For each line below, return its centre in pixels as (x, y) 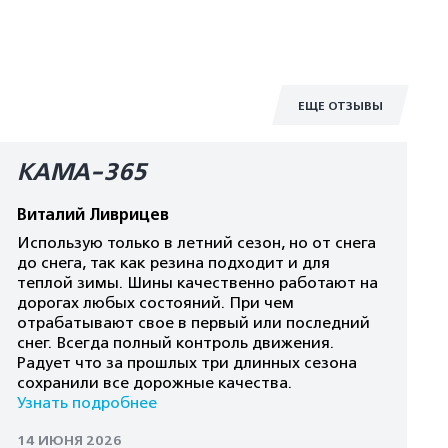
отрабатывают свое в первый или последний (194, 323)
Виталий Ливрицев (93, 215)
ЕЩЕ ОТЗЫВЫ (340, 106)
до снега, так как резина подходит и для (174, 263)
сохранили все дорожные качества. (155, 383)
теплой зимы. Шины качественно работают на (198, 283)
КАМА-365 (82, 172)
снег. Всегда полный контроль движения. (176, 343)
